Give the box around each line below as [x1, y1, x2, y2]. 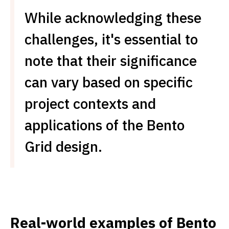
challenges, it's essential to [25, 29, 198, 49]
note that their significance [25, 51, 197, 70]
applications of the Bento [25, 115, 185, 134]
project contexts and [25, 94, 156, 113]
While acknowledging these [25, 8, 201, 27]
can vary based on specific [25, 72, 193, 91]
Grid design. [25, 136, 102, 156]
